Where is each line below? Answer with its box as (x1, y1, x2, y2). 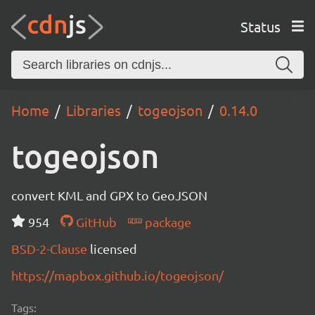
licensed (90, 241, 137, 256)
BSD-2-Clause (11, 241, 90, 256)
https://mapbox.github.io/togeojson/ (11, 268, 224, 283)
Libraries (66, 101, 121, 119)
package (141, 214, 191, 229)
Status (240, 17, 281, 35)
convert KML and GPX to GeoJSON (11, 188, 207, 202)
